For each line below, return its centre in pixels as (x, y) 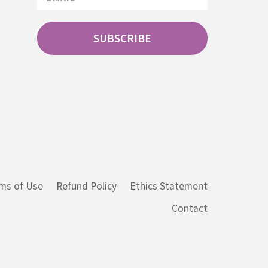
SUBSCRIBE (122, 39)
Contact (190, 208)
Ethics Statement (169, 186)
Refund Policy (87, 186)
